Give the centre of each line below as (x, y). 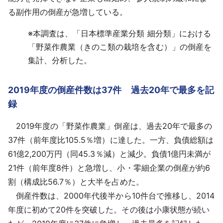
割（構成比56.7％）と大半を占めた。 (76, 182)
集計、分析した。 (60, 60)
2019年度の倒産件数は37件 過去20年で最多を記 (111, 90)
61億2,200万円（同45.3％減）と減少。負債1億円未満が (109, 154)
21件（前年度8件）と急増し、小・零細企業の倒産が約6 (109, 168)
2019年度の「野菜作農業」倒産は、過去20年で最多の (110, 126)
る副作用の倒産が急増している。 (68, 12)
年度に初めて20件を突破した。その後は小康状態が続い (109, 210)
